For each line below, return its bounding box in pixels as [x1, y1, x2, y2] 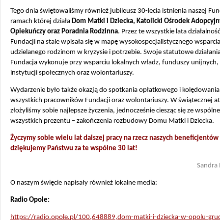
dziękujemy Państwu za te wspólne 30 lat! [10, 145, 137, 152]
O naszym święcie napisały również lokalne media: [10, 179, 157, 187]
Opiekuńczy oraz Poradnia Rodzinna [10, 28, 118, 35]
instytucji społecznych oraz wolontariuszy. [10, 69, 134, 77]
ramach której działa [10, 18, 72, 25]
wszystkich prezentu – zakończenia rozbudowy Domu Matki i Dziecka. [10, 117, 214, 125]
